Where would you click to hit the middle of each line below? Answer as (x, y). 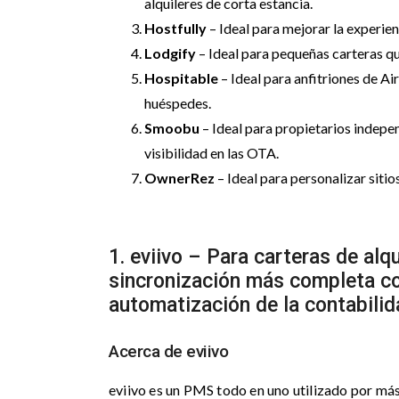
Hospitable (181, 78)
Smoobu (172, 128)
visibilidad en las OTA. (212, 153)
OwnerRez (179, 178)
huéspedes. (178, 103)
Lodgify (170, 53)
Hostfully (175, 28)
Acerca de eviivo (168, 351)
